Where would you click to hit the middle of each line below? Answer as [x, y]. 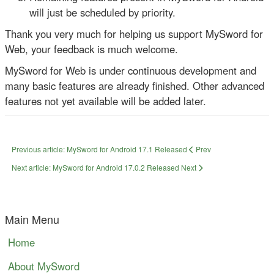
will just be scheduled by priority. [102, 12]
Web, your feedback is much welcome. [91, 49]
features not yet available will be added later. [106, 101]
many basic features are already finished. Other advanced [135, 85]
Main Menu [32, 219]
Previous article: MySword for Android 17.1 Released [100, 149]
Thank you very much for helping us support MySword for [134, 33]
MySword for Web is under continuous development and [131, 70]
